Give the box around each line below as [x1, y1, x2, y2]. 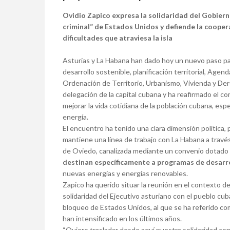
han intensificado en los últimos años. [63, 214, 182, 223]
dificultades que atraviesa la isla [63, 33, 172, 43]
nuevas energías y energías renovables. [63, 169, 188, 178]
